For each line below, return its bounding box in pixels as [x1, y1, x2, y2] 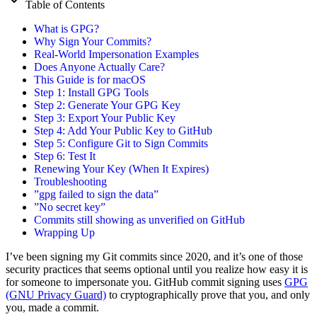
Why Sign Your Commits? [34, 35, 151, 48]
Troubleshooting [34, 175, 107, 188]
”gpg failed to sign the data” [34, 188, 158, 201]
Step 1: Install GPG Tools [34, 86, 149, 99]
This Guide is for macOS [34, 74, 146, 86]
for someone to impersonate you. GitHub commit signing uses [6, 276, 284, 289]
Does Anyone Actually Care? [34, 61, 165, 74]
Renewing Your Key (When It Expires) [34, 163, 209, 175]
